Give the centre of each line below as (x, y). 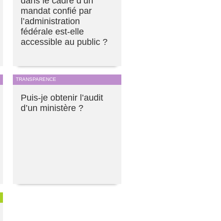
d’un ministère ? (52, 108)
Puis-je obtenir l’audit (62, 98)
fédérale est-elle (52, 32)
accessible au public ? (64, 42)
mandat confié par (56, 11)
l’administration (50, 21)
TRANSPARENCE (36, 79)
